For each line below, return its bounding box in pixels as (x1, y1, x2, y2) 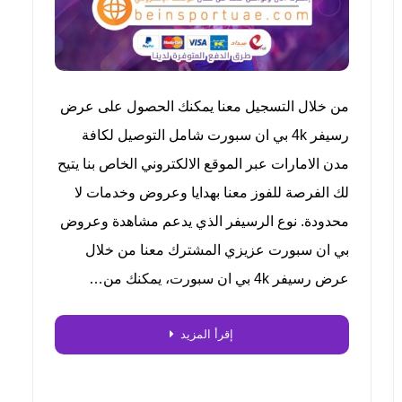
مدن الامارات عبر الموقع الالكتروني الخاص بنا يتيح (57, 155, 349, 171)
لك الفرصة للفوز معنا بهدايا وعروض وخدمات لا (74, 184, 349, 200)
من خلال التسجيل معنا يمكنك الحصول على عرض (59, 98, 349, 114)
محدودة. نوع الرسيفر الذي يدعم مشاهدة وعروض (59, 213, 349, 229)
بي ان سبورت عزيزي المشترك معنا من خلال (84, 241, 349, 258)
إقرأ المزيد (179, 327, 233, 341)
